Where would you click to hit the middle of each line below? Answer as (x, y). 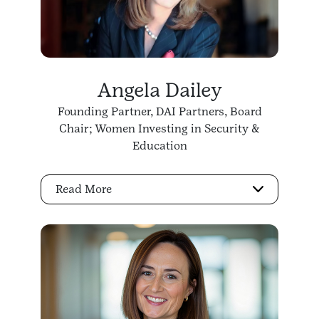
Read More (84, 189)
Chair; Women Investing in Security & (159, 128)
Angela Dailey (159, 89)
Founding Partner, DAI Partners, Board (159, 111)
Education (159, 145)
